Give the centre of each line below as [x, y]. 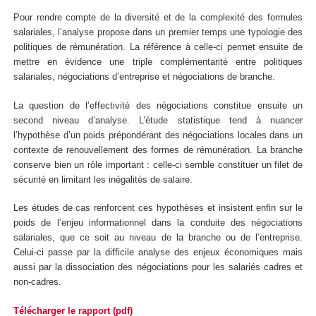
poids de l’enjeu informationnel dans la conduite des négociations [158, 223]
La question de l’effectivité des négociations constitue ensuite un [158, 105]
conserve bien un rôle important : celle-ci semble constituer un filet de [158, 164]
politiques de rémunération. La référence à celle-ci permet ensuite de [158, 47]
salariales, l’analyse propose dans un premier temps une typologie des [158, 32]
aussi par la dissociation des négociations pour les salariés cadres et [158, 267]
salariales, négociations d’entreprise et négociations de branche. [144, 77]
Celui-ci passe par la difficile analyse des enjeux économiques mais [158, 253]
